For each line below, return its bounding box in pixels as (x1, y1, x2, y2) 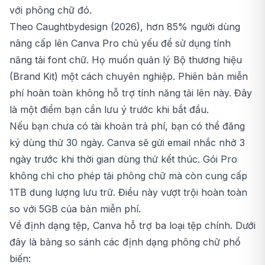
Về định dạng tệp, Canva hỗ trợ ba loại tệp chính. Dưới (9, 219, 256, 231)
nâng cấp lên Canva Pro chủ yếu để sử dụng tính (9, 37, 231, 49)
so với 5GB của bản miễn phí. (9, 202, 141, 215)
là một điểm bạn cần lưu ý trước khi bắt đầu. (9, 103, 209, 115)
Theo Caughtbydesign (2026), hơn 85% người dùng (9, 20, 240, 33)
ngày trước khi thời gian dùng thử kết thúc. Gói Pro (9, 153, 237, 165)
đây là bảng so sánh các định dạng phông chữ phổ (9, 235, 241, 248)
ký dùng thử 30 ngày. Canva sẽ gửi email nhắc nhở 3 (9, 136, 245, 148)
